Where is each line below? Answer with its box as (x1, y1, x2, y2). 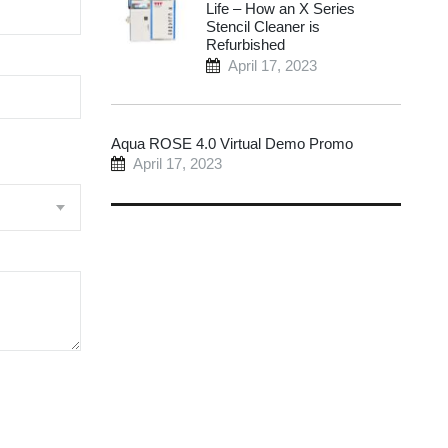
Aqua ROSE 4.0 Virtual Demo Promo (111, 135, 353, 153)
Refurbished (206, 36, 285, 54)
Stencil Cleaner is (206, 18, 320, 36)
